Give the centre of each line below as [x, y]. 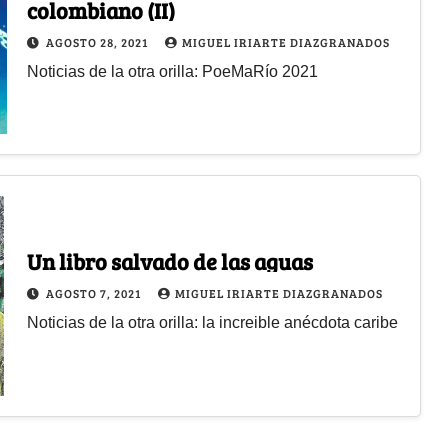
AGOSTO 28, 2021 [98, 41]
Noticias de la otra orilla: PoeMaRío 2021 [172, 71]
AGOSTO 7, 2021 [94, 292]
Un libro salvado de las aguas [169, 260]
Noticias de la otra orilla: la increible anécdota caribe [212, 322]
